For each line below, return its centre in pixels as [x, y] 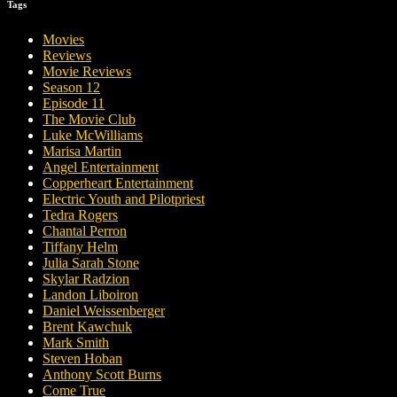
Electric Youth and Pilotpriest [124, 199]
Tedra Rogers [80, 215]
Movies [63, 40]
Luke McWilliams [93, 136]
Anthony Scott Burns [102, 375]
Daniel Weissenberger [104, 311]
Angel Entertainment [101, 167]
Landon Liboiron [90, 295]
